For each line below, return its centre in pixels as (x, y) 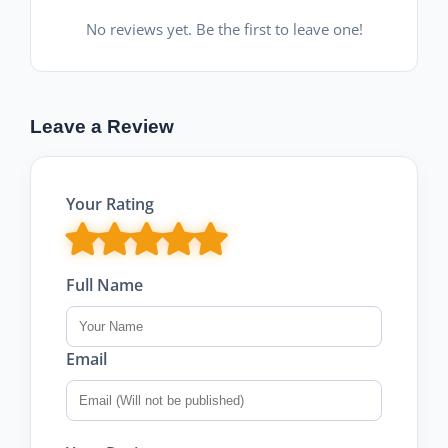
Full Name (104, 284)
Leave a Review (102, 126)
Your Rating (110, 203)
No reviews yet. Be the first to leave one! (224, 28)
